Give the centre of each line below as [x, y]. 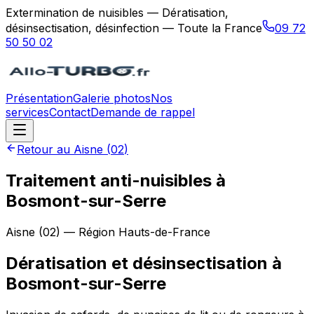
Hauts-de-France [164, 232]
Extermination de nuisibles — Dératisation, [117, 13]
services [27, 112]
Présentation [39, 98]
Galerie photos [112, 98]
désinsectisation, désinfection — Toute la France [134, 28]
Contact [70, 112]
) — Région [87, 232]
